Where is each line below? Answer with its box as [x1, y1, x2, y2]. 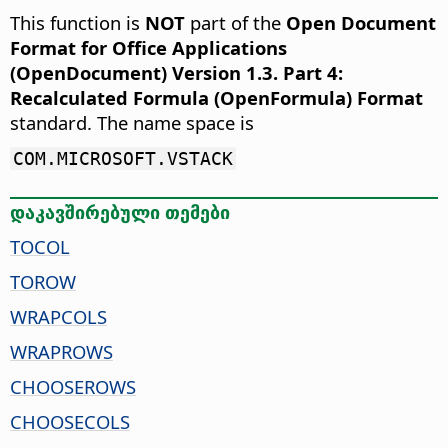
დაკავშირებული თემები [10, 198, 230, 224]
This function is [10, 10, 145, 36]
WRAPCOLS [10, 303, 107, 329]
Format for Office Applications [10, 35, 287, 61]
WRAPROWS [10, 338, 113, 364]
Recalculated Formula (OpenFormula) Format [10, 85, 423, 111]
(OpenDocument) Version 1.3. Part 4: [10, 60, 343, 86]
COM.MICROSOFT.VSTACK [13, 148, 233, 170]
